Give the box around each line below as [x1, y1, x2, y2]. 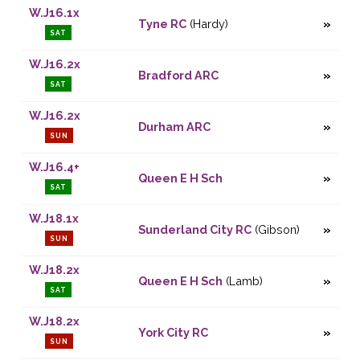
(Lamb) [222, 274, 263, 288]
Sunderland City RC [137, 223, 252, 237]
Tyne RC [137, 17, 186, 31]
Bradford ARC [137, 68, 219, 83]
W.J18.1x [28, 211, 79, 226]
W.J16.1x [28, 6, 80, 20]
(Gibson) [251, 223, 300, 237]
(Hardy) [186, 17, 228, 31]
